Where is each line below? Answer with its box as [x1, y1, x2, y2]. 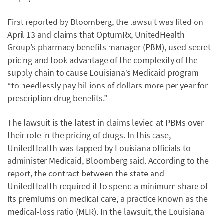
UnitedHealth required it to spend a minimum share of [7, 180, 208, 192]
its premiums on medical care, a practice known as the [7, 193, 208, 204]
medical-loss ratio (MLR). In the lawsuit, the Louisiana [7, 206, 204, 217]
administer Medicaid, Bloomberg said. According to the [7, 155, 209, 166]
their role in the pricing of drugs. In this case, [7, 130, 171, 141]
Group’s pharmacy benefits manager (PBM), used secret [7, 42, 211, 53]
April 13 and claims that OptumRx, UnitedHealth [7, 29, 185, 40]
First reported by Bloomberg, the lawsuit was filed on [7, 16, 203, 27]
